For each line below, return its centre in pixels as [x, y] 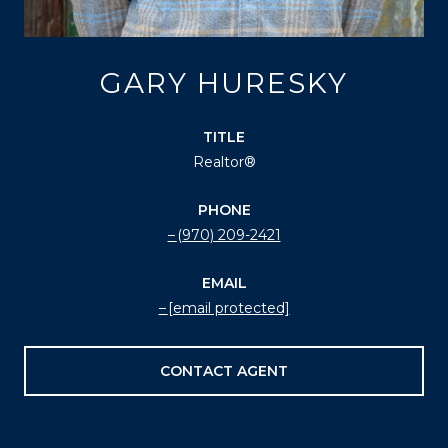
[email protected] [228, 307]
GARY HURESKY [224, 82]
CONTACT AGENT [224, 370]
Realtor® [224, 161]
